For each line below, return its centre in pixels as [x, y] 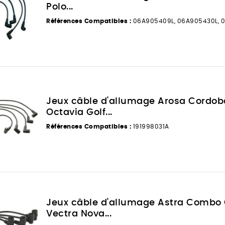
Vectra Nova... [79, 214]
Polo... [60, 7]
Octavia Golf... [79, 112]
